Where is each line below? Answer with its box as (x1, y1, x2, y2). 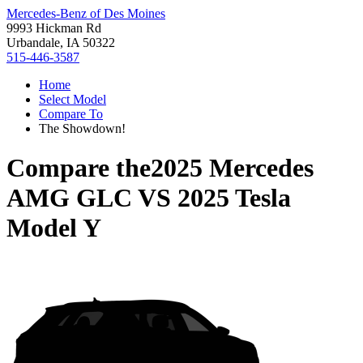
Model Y (6, 213, 101, 243)
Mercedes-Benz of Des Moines (6, 6, 165, 20)
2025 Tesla (177, 183, 291, 213)
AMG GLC (6, 183, 132, 213)
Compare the (6, 153, 151, 183)
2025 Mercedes (151, 153, 314, 183)
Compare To (39, 107, 103, 121)
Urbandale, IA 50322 (6, 36, 115, 49)
